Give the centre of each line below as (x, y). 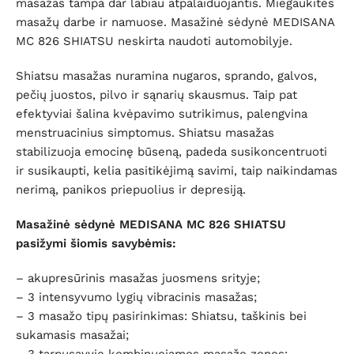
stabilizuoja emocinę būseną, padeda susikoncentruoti (171, 152)
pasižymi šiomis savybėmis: (96, 244)
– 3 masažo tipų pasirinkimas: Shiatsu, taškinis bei (161, 316)
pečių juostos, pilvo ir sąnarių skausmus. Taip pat (156, 95)
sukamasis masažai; (72, 335)
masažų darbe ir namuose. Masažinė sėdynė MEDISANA (175, 23)
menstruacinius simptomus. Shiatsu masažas (145, 133)
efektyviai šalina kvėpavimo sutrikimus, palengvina (162, 114)
